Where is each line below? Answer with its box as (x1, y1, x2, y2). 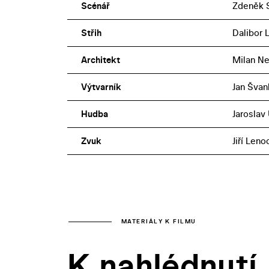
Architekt (80, 53, 120, 66)
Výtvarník (80, 80, 121, 93)
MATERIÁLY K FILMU (121, 217, 196, 226)
